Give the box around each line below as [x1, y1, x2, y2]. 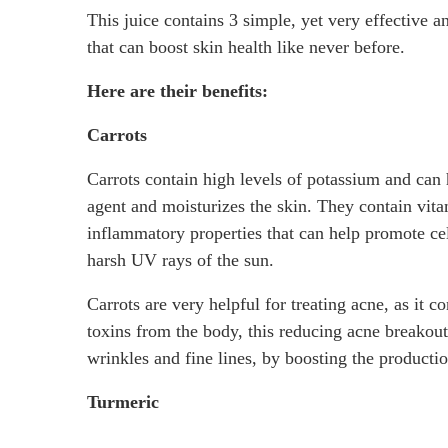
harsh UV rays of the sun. [87, 249, 274, 270]
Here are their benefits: [87, 80, 268, 101]
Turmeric [87, 391, 159, 412]
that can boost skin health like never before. [87, 36, 405, 57]
